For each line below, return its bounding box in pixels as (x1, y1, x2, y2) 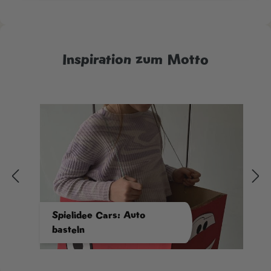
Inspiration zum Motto (62, 49, 209, 68)
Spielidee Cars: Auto (52, 208, 145, 221)
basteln (52, 223, 85, 236)
